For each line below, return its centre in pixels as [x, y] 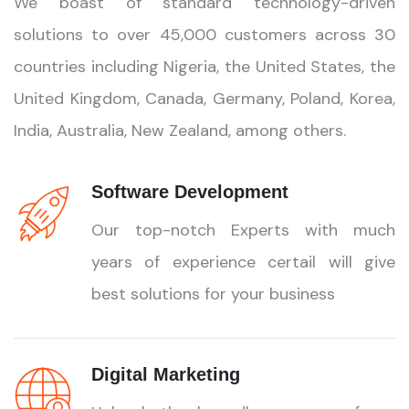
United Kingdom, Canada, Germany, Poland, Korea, [204, 99]
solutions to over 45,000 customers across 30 [204, 35]
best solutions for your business [213, 294]
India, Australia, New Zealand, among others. [180, 131]
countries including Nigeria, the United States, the [204, 67]
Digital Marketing [166, 374]
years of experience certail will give [243, 262]
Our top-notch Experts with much [243, 230]
